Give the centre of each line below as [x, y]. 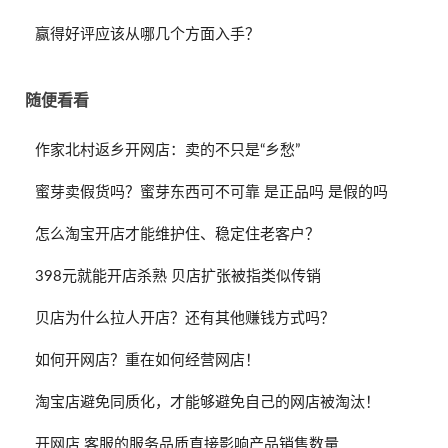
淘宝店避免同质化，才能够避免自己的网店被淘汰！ [207, 402]
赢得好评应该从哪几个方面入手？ [147, 34]
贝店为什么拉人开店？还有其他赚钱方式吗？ [185, 318]
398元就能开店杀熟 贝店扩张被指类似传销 [178, 276]
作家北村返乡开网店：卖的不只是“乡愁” [167, 150]
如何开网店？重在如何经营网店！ [147, 360]
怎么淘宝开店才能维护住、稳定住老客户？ [177, 234]
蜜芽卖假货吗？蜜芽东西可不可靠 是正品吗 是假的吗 [211, 192]
